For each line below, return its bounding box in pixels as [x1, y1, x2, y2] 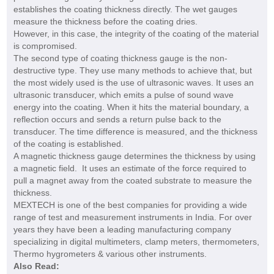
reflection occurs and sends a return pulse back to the [13, 114, 221, 125]
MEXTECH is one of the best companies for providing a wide [13, 200, 247, 210]
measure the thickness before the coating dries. [13, 17, 198, 27]
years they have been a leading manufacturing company [13, 224, 231, 235]
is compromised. [13, 41, 77, 51]
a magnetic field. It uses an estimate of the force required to [13, 163, 246, 174]
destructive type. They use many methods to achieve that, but [13, 65, 252, 76]
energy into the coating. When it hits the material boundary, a [13, 102, 249, 113]
